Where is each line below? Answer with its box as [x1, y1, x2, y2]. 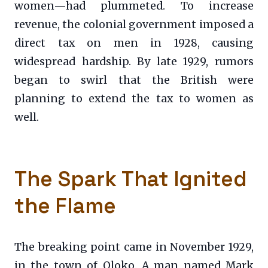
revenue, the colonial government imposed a [14, 18, 254, 32]
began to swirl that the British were [14, 74, 254, 87]
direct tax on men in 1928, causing [14, 36, 254, 50]
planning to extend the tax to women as [14, 92, 254, 106]
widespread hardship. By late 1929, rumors [14, 55, 254, 69]
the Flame [14, 192, 116, 220]
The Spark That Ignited [14, 165, 247, 193]
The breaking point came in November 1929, [14, 240, 254, 254]
